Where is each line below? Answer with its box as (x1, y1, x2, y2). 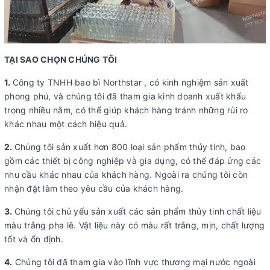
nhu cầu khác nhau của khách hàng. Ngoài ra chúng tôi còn (4, 169, 248, 180)
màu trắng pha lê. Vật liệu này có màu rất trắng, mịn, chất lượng (4, 220, 265, 231)
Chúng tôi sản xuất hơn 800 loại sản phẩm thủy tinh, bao (14, 142, 246, 152)
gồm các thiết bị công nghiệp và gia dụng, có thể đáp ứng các (4, 155, 261, 166)
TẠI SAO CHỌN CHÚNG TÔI (4, 54, 119, 65)
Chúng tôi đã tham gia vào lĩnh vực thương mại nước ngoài (12, 257, 256, 268)
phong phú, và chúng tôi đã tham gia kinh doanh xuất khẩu (4, 91, 246, 102)
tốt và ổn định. (4, 234, 63, 245)
